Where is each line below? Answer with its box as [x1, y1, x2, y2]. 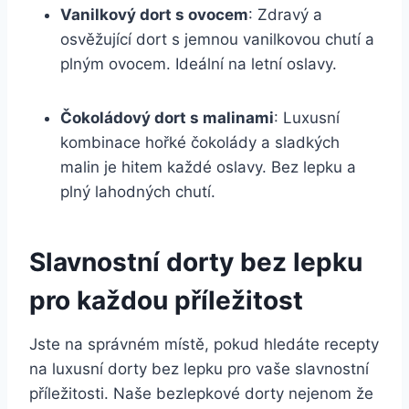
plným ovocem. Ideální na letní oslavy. [60, 54, 337, 73]
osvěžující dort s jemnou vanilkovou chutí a [60, 29, 374, 48]
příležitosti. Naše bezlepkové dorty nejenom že [29, 383, 373, 403]
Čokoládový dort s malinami [60, 108, 274, 127]
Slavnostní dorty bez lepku [29, 246, 362, 278]
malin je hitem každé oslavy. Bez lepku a [60, 157, 356, 176]
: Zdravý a [248, 5, 322, 24]
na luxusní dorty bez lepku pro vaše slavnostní [29, 359, 369, 378]
